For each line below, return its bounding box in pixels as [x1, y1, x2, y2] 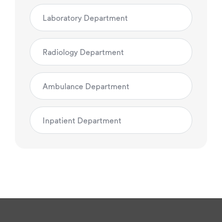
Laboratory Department [43, 13, 128, 23]
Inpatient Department [43, 115, 121, 125]
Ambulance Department [43, 81, 129, 91]
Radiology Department [43, 47, 124, 57]
